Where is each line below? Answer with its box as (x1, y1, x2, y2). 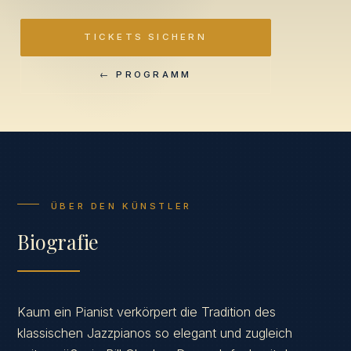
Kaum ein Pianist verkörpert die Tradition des (17, 303, 277, 320)
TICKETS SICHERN (84, 31, 207, 43)
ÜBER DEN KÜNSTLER (50, 200, 192, 212)
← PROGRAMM (99, 69, 192, 81)
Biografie (17, 228, 100, 255)
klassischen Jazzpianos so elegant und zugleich (17, 324, 293, 341)
